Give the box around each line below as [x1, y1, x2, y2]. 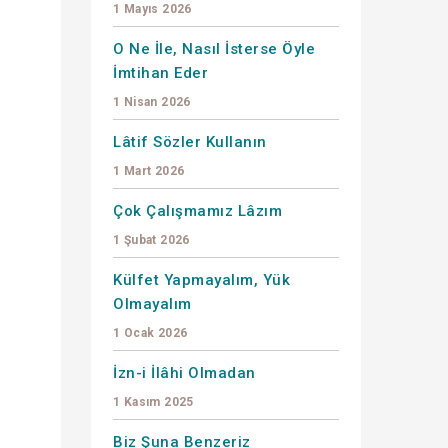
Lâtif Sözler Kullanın [113, 132, 267, 151]
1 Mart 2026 [113, 163, 185, 178]
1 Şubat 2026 [113, 232, 190, 247]
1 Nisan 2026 [113, 94, 191, 109]
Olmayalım [113, 294, 192, 313]
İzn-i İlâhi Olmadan [113, 363, 256, 382]
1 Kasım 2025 [113, 394, 194, 409]
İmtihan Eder [113, 63, 208, 82]
